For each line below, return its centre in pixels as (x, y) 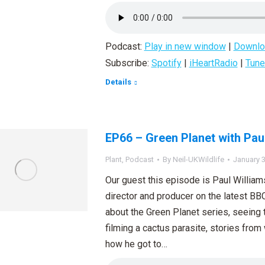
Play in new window (185, 46)
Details (118, 82)
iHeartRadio (213, 63)
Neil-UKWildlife (198, 159)
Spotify (166, 63)
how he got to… (136, 244)
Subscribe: (128, 63)
